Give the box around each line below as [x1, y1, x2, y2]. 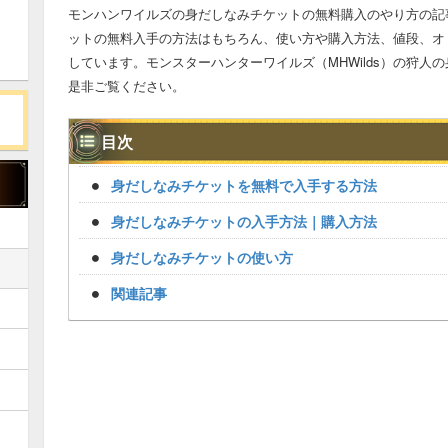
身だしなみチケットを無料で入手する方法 [111, 175, 377, 195]
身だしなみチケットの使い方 [111, 247, 293, 267]
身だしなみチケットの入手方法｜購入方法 [111, 211, 377, 231]
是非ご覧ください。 [68, 76, 185, 95]
